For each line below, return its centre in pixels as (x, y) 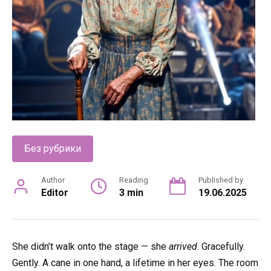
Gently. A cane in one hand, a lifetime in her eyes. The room (135, 263)
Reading (133, 180)
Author (53, 180)
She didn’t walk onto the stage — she (90, 247)
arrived (183, 247)
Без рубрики (53, 149)
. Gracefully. (221, 247)
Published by (221, 180)
